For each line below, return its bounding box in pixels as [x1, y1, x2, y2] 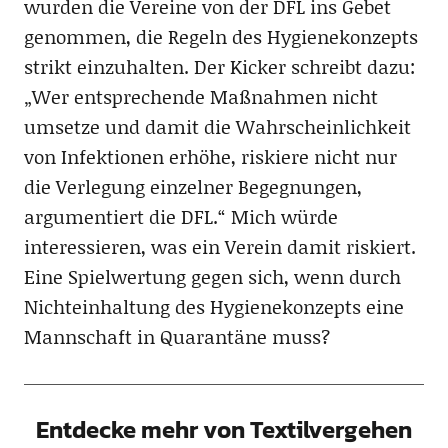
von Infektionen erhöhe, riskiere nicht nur [23, 143, 397, 171]
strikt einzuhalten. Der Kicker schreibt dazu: [23, 53, 416, 81]
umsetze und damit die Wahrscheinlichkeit [23, 113, 411, 141]
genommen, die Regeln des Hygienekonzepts [23, 23, 418, 51]
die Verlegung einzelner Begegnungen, [23, 173, 362, 201]
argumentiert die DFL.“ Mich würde [23, 203, 338, 231]
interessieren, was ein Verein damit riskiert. [23, 233, 416, 261]
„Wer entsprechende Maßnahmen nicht [23, 83, 378, 111]
